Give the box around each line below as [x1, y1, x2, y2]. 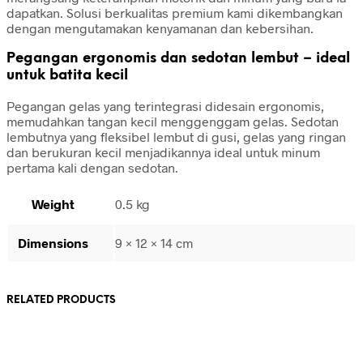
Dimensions [17, 234, 88, 250]
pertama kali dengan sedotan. [6, 159, 178, 175]
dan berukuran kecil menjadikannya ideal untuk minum [6, 143, 320, 160]
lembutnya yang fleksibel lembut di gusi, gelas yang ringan [6, 128, 346, 144]
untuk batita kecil [6, 67, 128, 83]
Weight [31, 195, 75, 211]
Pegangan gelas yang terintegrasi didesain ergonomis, [6, 97, 324, 113]
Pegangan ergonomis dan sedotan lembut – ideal [6, 50, 350, 66]
